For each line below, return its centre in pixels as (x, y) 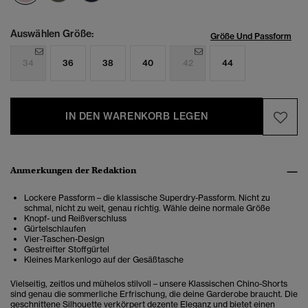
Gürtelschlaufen (55, 229)
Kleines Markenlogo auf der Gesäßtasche (104, 260)
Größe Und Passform (251, 36)
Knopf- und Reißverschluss (75, 219)
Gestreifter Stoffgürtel (67, 250)
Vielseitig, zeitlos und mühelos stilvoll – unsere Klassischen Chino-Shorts (149, 284)
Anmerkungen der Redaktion (74, 170)
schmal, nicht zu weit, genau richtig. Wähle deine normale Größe (147, 208)
